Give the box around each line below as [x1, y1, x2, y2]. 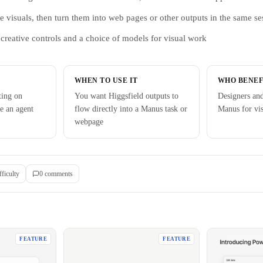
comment [43, 169, 70, 178]
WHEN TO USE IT [75, 76, 138, 85]
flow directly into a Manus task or [75, 104, 187, 113]
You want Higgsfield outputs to [75, 92, 178, 100]
